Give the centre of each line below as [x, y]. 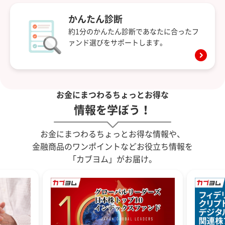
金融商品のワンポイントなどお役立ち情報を [113, 147]
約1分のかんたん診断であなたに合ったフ [134, 31]
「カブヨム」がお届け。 [113, 159]
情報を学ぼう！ [113, 110]
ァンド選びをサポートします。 [118, 42]
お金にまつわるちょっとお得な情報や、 [113, 134]
